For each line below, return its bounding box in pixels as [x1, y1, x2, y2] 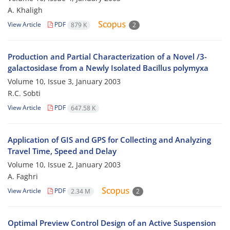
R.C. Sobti [8, 88, 41, 99]
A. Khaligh [8, 5, 43, 15]
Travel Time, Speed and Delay [8, 146, 117, 157]
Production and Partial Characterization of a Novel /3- [8, 51, 207, 62]
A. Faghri [8, 171, 38, 182]
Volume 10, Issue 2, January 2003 [8, 160, 121, 170]
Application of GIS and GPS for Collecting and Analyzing [8, 135, 211, 145]
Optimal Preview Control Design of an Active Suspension [8, 218, 216, 228]
